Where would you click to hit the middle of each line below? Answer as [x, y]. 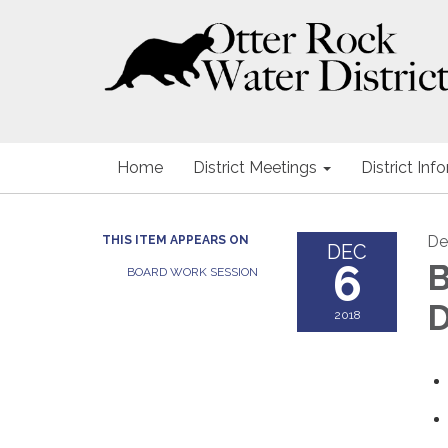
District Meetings [255, 167]
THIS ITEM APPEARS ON [175, 240]
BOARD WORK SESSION [192, 272]
